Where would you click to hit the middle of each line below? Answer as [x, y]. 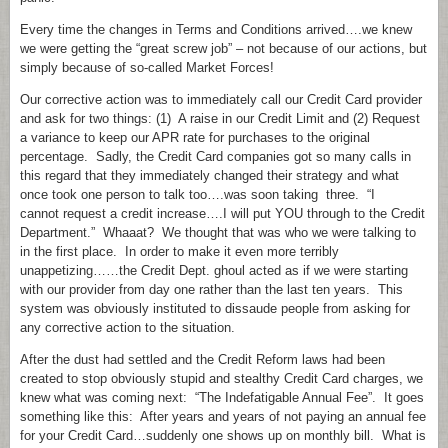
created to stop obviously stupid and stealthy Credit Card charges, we [221, 378]
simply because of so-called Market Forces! [147, 67]
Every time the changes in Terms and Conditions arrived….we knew [216, 29]
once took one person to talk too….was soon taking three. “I [197, 194]
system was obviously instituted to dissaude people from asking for [215, 308]
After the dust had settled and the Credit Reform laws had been [202, 359]
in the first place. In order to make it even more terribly [179, 251]
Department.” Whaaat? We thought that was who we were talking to [218, 232]
